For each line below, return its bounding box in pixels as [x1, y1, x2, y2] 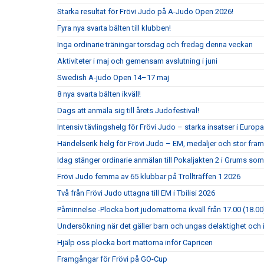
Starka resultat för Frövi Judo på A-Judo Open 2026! [57, 7, 233, 16]
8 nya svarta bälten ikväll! [57, 90, 141, 98]
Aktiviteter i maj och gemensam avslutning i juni [57, 57, 217, 65]
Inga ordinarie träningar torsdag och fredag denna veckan [57, 40, 253, 49]
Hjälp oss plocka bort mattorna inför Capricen [57, 238, 213, 247]
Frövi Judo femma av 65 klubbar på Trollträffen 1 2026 [57, 172, 240, 181]
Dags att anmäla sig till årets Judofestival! [57, 106, 199, 115]
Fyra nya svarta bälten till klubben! [57, 24, 171, 32]
